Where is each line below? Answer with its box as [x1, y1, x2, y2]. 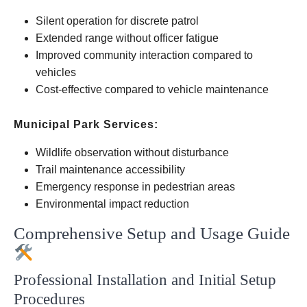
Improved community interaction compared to [36, 49, 253, 61]
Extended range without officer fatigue [36, 32, 219, 44]
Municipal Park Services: [14, 119, 158, 130]
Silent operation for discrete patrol [36, 15, 199, 27]
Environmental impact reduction [36, 198, 189, 210]
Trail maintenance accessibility [36, 164, 185, 175]
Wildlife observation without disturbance [36, 147, 229, 158]
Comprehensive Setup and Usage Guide [14, 224, 290, 243]
